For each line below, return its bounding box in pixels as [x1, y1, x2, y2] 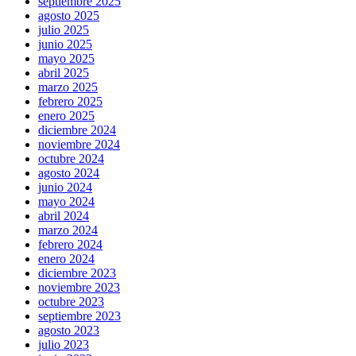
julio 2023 [38, 338, 89, 352]
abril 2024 [38, 209, 89, 223]
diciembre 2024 [38, 123, 116, 137]
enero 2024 [38, 252, 95, 266]
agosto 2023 [38, 323, 99, 338]
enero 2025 [38, 109, 95, 123]
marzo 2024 [38, 223, 98, 238]
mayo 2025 [38, 52, 95, 66]
